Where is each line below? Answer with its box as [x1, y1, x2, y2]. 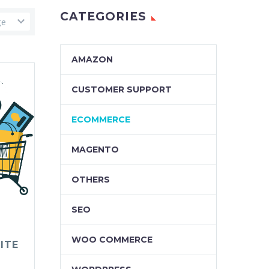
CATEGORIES [60, 10, 147, 23]
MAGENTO [71, 144, 119, 155]
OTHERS [71, 174, 110, 185]
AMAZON [71, 54, 113, 65]
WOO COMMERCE [71, 234, 153, 245]
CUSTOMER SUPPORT [71, 84, 172, 95]
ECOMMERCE [71, 114, 130, 125]
